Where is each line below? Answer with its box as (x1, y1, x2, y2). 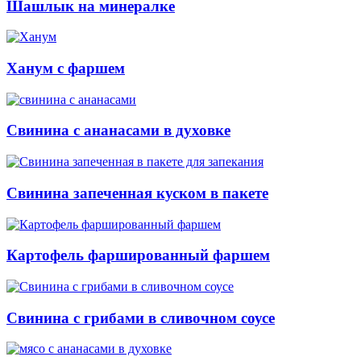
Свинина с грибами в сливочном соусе (6, 309, 275, 326)
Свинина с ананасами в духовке (6, 122, 230, 139)
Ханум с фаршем (6, 59, 125, 77)
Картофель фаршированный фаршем (6, 247, 270, 264)
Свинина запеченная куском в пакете (6, 184, 268, 201)
